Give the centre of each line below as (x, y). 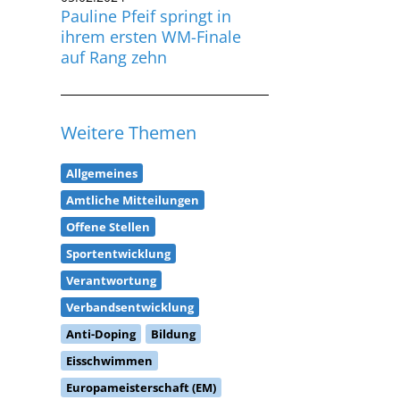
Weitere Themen (129, 107)
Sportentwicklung (119, 228)
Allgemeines (102, 148)
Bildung (174, 308)
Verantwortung (112, 255)
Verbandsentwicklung (130, 282)
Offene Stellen (108, 201)
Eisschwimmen (110, 335)
